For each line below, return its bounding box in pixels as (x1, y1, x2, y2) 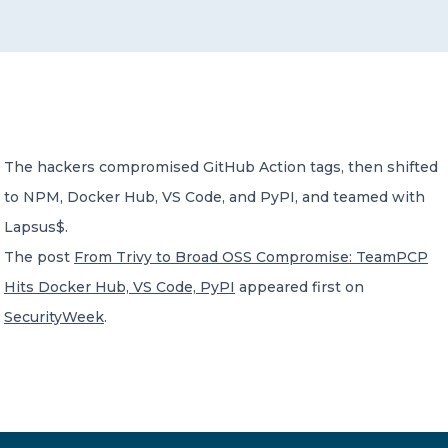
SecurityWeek (4, 308, 104, 326)
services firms (30, 231, 115, 246)
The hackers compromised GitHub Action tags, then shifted (4, 158, 438, 176)
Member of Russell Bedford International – (30, 189, 286, 204)
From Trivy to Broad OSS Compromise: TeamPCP (74, 248, 428, 266)
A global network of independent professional (30, 210, 307, 225)
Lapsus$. (4, 218, 68, 236)
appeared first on (235, 278, 364, 296)
